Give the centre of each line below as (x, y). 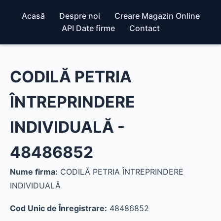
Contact (144, 28)
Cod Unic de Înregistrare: (58, 208)
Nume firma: (34, 172)
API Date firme (88, 28)
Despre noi (79, 16)
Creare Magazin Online (157, 16)
